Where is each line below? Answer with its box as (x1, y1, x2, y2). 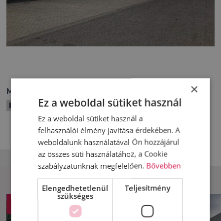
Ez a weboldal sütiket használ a (38, 113, 143, 123)
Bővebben (146, 160, 181, 170)
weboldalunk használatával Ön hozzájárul (38, 137, 180, 147)
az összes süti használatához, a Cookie (38, 148, 168, 158)
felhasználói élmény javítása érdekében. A (38, 125, 181, 135)
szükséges (57, 190, 93, 200)
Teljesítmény (125, 183, 170, 192)
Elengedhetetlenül (42, 183, 109, 192)
